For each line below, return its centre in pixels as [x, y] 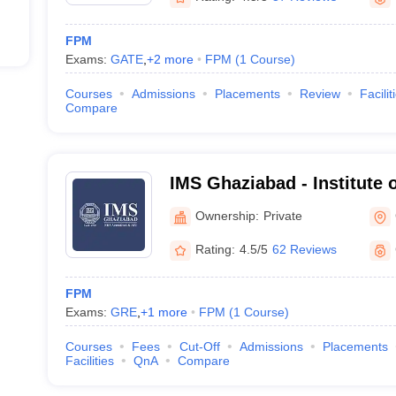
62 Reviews [304, 249]
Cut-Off [199, 346]
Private [282, 215]
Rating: [215, 249]
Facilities [89, 361]
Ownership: [227, 215]
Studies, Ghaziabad [251, 206]
